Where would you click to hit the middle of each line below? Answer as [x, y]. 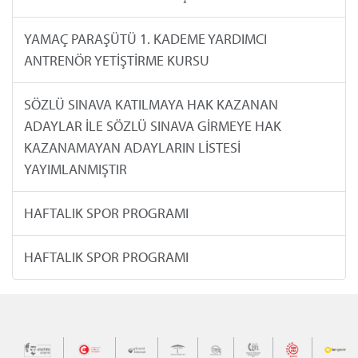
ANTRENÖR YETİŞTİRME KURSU [116, 61]
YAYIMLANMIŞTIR [75, 169]
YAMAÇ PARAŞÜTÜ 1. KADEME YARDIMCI [145, 39]
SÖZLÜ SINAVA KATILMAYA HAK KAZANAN [151, 105]
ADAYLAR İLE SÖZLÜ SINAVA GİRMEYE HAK [152, 126]
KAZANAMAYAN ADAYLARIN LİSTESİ [132, 148]
